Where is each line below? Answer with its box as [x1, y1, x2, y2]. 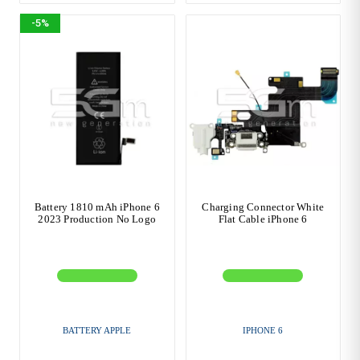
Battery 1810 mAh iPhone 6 [34, 201, 160, 214]
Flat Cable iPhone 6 [218, 213, 308, 226]
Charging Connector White [202, 201, 325, 214]
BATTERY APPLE [63, 325, 132, 336]
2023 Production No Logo [38, 213, 157, 226]
